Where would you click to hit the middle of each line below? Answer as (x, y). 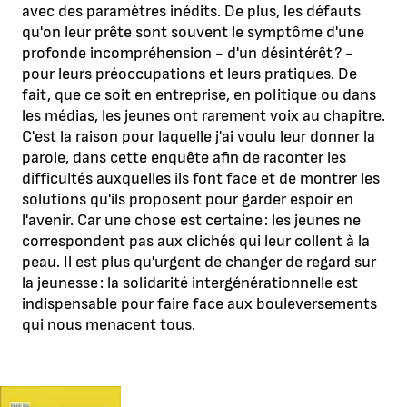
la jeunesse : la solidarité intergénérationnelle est (190, 283)
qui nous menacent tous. (112, 325)
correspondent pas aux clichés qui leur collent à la (196, 242)
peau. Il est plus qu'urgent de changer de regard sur (199, 263)
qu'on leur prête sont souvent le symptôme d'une (193, 33)
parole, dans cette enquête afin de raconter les (184, 158)
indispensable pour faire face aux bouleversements (199, 304)
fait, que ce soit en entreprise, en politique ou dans (199, 95)
